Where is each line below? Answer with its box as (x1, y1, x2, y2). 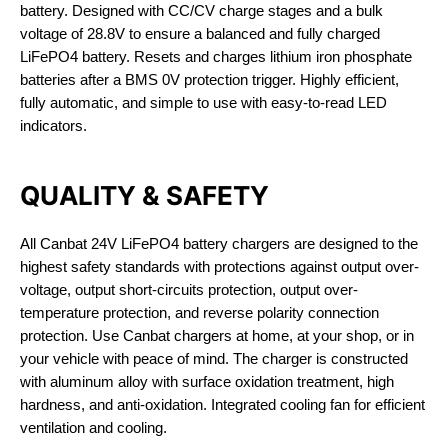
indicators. (20, 117, 87, 134)
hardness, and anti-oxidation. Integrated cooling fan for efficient (20, 396, 425, 413)
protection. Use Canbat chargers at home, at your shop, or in (20, 327, 414, 344)
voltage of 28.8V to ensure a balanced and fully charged (20, 25, 380, 42)
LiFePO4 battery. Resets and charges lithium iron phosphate (20, 48, 412, 65)
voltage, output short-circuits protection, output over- (20, 281, 358, 298)
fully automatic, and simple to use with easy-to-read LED (20, 94, 387, 111)
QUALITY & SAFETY (20, 180, 269, 211)
